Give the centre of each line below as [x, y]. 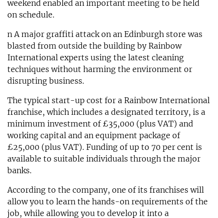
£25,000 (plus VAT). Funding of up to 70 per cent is [105, 147]
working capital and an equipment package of [94, 135]
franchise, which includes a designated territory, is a [106, 112]
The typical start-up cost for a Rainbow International [109, 100]
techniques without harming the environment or [100, 69]
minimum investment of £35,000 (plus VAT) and [100, 123]
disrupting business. [46, 81]
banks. [19, 170]
